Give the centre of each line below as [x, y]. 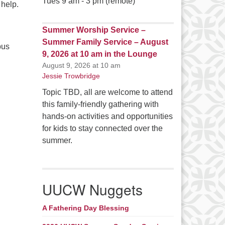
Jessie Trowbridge [71, 76]
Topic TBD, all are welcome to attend [107, 92]
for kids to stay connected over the [102, 129]
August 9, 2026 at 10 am [81, 66]
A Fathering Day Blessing [85, 208]
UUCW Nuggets [92, 190]
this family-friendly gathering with [100, 104]
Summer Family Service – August [105, 42]
